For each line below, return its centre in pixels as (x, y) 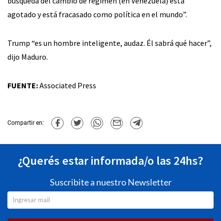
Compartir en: (26, 123)
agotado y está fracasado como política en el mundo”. (97, 14)
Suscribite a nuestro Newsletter (110, 182)
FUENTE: (23, 85)
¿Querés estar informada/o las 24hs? (110, 160)
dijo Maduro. (28, 56)
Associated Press (67, 85)
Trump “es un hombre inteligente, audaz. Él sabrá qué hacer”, (110, 43)
